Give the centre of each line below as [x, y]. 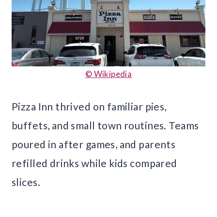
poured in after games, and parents [94, 144]
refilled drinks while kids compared [94, 163]
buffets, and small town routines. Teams [105, 125]
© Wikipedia [108, 74]
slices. [26, 182]
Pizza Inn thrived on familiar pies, [89, 106]
